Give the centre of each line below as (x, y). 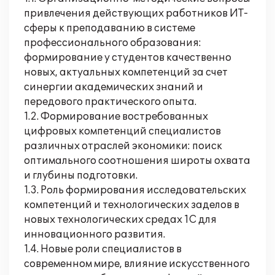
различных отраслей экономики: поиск (123, 146)
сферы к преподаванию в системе (110, 28)
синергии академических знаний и (114, 87)
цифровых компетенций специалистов (122, 131)
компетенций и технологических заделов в (132, 205)
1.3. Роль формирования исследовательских (135, 190)
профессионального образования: (113, 43)
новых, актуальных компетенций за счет (126, 72)
